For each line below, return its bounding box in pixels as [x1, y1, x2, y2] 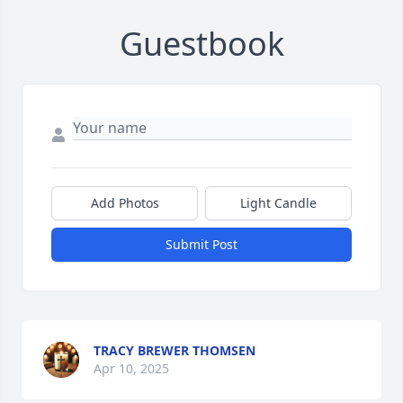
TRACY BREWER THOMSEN [94, 342, 255, 360]
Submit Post [166, 236, 237, 254]
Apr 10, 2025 [94, 360, 169, 378]
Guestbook [119, 22, 284, 67]
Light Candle [240, 194, 317, 212]
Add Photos [90, 194, 159, 212]
